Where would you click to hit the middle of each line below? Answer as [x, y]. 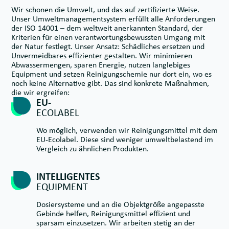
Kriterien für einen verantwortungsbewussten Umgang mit [108, 37]
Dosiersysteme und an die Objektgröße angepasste [120, 204]
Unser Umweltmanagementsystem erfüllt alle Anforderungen [113, 19]
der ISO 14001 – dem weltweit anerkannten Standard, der [107, 28]
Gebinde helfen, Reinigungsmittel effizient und [113, 214]
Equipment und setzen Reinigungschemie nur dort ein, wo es [111, 74]
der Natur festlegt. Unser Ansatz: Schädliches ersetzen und [108, 47]
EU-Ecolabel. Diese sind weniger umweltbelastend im [125, 140]
